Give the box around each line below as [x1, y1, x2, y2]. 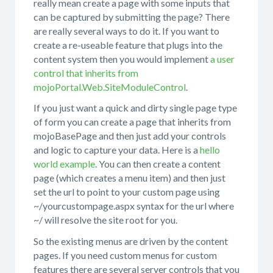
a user [210, 52, 235, 65]
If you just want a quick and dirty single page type [34, 102, 237, 113]
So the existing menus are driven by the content [34, 235, 228, 247]
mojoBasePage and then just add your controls [34, 130, 226, 141]
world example [34, 158, 95, 169]
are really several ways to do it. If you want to [34, 24, 219, 37]
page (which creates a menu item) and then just [34, 172, 225, 183]
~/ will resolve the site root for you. [34, 214, 177, 225]
